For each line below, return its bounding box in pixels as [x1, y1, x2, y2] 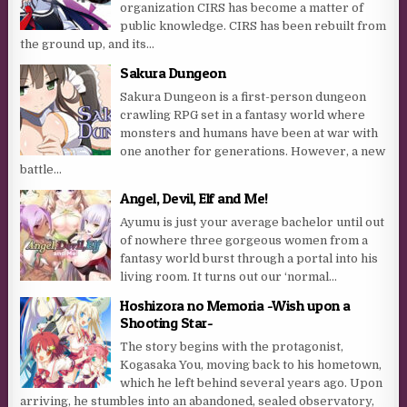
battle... [20, 162, 63, 176]
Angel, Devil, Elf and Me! [120, 188, 268, 207]
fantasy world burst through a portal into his [120, 251, 379, 265]
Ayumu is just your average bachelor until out [120, 214, 385, 229]
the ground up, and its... [20, 36, 155, 51]
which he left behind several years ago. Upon [120, 375, 383, 390]
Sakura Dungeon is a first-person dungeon [120, 89, 367, 104]
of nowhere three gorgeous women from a [120, 233, 369, 247]
